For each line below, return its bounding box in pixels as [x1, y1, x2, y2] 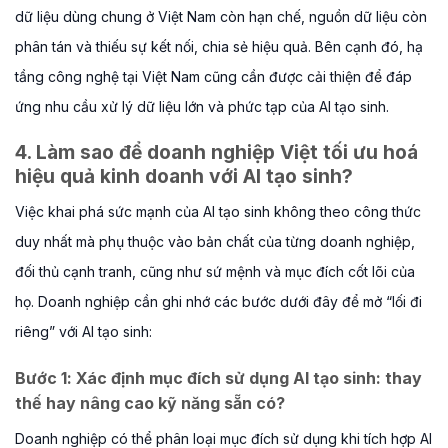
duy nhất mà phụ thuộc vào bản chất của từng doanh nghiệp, [15, 233, 415, 251]
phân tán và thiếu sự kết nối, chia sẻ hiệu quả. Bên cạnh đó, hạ [15, 37, 423, 55]
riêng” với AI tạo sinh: [15, 323, 152, 341]
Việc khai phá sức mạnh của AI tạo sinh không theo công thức [15, 203, 421, 221]
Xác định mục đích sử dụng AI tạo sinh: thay [72, 367, 422, 388]
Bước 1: [15, 367, 72, 388]
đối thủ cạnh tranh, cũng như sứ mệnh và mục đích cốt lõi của [15, 263, 415, 281]
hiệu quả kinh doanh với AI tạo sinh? [15, 163, 363, 188]
